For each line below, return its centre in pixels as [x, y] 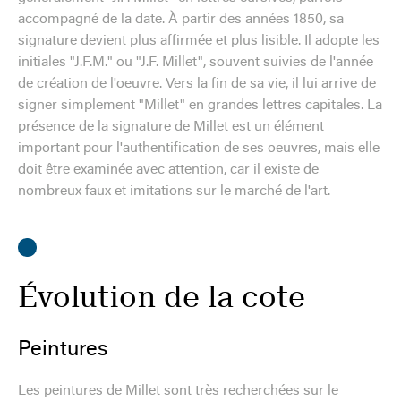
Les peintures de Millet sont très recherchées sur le [178, 391]
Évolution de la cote [162, 297]
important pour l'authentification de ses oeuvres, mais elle [199, 148]
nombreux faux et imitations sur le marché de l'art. [174, 191]
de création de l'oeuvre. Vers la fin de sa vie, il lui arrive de [197, 84]
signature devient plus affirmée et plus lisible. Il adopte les [199, 41]
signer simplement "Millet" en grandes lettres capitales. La [200, 105]
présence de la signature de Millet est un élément [171, 127]
